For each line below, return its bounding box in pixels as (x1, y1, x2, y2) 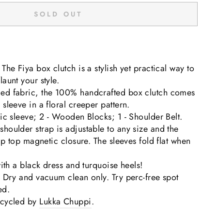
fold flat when (136, 135, 191, 147)
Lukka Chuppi (39, 195, 92, 208)
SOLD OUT (33, 9, 83, 19)
